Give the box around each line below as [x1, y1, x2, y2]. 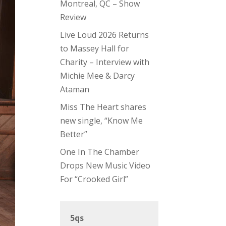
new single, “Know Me [60, 115, 143, 127]
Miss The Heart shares [60, 101, 147, 113]
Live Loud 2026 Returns [60, 29, 149, 41]
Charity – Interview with [60, 56, 150, 68]
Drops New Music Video [60, 160, 151, 172]
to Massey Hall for [60, 43, 130, 54]
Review [60, 12, 87, 23]
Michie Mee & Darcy [60, 70, 135, 82]
